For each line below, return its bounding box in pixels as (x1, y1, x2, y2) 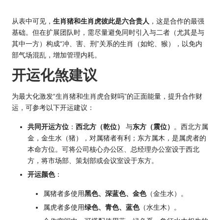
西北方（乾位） (76, 123, 124, 131)
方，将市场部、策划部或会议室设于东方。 (27, 157, 158, 165)
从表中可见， (12, 18, 53, 26)
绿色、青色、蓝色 (84, 203, 139, 211)
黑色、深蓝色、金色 (84, 190, 146, 197)
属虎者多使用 (43, 203, 84, 211)
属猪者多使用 (43, 190, 84, 197)
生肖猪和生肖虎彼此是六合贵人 (53, 18, 149, 26)
